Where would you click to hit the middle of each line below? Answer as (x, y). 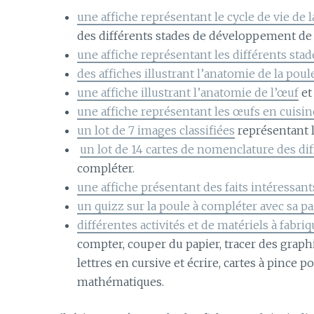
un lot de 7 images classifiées (156, 130)
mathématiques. (121, 281)
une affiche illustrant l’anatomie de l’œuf (188, 92)
